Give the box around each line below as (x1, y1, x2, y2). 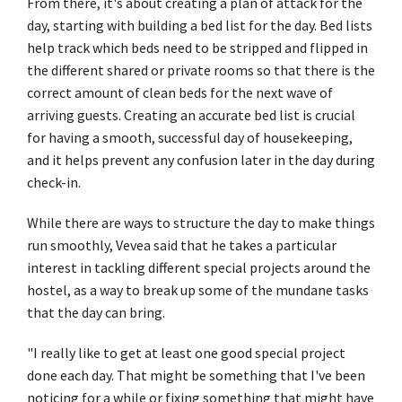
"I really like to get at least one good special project (27, 343, 345, 362)
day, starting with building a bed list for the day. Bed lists (27, 15, 372, 34)
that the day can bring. (27, 302, 168, 321)
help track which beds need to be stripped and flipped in (27, 38, 368, 57)
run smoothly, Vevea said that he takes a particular (27, 235, 336, 254)
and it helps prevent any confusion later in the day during (27, 150, 375, 169)
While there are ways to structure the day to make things (27, 213, 375, 232)
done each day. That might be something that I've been (27, 365, 365, 384)
